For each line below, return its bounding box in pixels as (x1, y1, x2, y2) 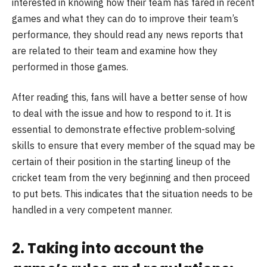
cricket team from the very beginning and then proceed (12, 172, 250, 184)
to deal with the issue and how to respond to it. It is (12, 107, 231, 120)
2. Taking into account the (12, 238, 204, 258)
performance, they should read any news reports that (12, 28, 243, 41)
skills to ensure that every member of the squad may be (12, 139, 255, 152)
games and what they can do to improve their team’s (12, 12, 238, 24)
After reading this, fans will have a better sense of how (12, 91, 247, 104)
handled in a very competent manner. (12, 204, 172, 216)
